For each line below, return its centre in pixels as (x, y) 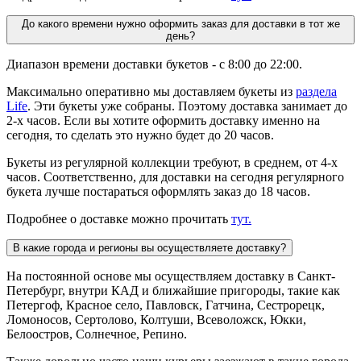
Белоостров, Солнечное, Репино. (97, 334)
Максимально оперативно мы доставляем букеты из (151, 91)
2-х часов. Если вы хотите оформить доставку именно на (163, 120)
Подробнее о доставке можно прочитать (119, 218)
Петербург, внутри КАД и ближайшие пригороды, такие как (173, 290)
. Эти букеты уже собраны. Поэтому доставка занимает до (187, 106)
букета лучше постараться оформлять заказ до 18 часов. (158, 191)
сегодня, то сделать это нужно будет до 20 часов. (140, 135)
